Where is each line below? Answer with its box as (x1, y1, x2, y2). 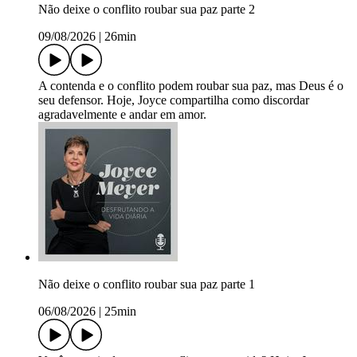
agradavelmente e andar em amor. (38, 107, 206, 121)
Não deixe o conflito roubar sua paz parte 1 (38, 277, 255, 291)
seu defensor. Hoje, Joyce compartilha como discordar (38, 92, 309, 107)
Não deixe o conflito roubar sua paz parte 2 (38, 2, 255, 16)
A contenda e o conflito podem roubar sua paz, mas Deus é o (38, 78, 343, 92)
